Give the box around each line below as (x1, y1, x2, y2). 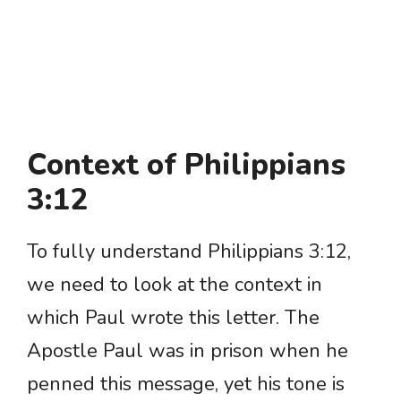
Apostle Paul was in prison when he (27, 337, 348, 365)
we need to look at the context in (27, 271, 322, 299)
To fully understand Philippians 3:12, (27, 238, 351, 266)
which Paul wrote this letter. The (27, 304, 320, 332)
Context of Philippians (27, 145, 346, 186)
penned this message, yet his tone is (27, 371, 345, 398)
